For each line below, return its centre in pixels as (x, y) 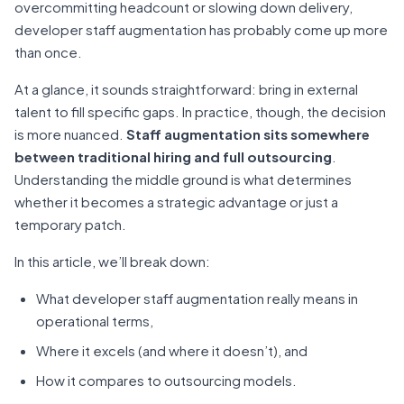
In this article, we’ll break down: (112, 261)
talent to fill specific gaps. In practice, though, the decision (200, 111)
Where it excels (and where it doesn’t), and (172, 350)
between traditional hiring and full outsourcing (173, 156)
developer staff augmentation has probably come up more (201, 29)
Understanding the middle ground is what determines (183, 179)
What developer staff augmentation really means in (197, 298)
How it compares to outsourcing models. (166, 380)
